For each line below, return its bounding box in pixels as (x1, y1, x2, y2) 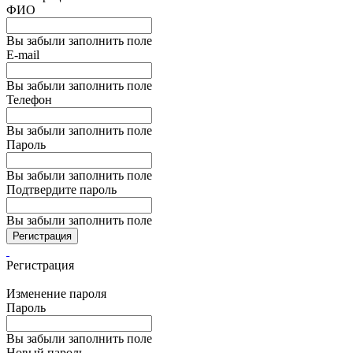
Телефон (6, 93, 52, 106)
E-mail (6, 48, 39, 61)
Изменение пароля (6, 287, 106, 300)
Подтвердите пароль (6, 183, 117, 196)
